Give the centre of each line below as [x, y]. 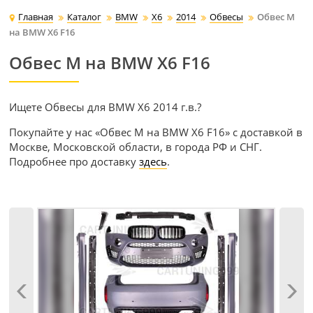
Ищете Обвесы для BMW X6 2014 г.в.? [105, 107]
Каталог [85, 17]
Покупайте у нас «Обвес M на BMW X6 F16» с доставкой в [156, 132]
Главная [36, 17]
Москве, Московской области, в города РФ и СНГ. [136, 147]
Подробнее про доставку [74, 162]
